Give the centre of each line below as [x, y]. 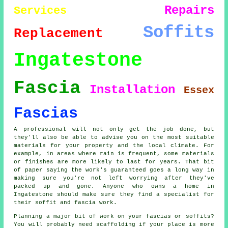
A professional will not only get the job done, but [114, 130]
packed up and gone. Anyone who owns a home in [114, 187]
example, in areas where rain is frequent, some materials [114, 154]
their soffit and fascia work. [66, 203]
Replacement [59, 34]
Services [40, 11]
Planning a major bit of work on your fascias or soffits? [114, 217]
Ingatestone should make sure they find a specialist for [114, 195]
